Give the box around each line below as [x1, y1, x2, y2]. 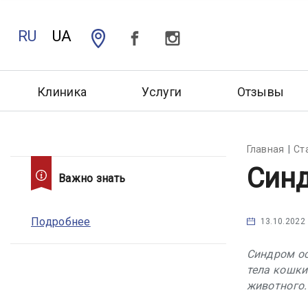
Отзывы [236, 84, 285, 99]
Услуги [142, 84, 182, 99]
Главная [246, 143, 285, 155]
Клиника [37, 84, 87, 99]
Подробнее [31, 214, 91, 228]
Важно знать [58, 171, 126, 185]
